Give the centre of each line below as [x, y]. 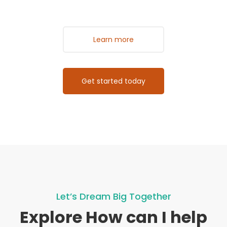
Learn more [113, 40]
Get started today [113, 81]
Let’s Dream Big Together [113, 196]
